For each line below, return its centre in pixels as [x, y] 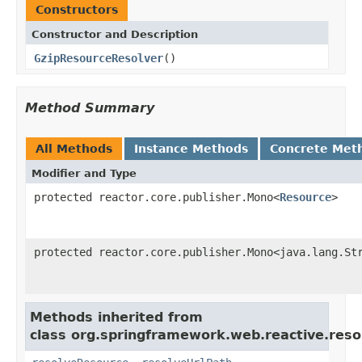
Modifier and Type [84, 173]
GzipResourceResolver [99, 58]
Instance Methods [191, 148]
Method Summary [90, 107]
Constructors [77, 9]
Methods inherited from [116, 317]
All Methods [74, 148]
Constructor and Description [115, 34]
